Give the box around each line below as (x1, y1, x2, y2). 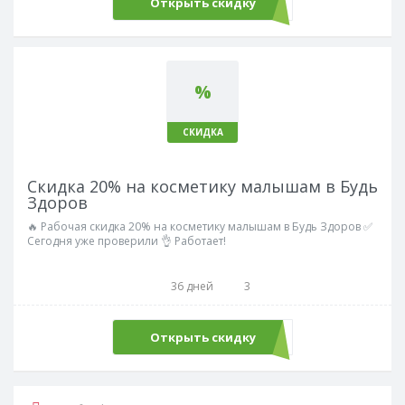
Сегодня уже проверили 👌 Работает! (27, 233, 226, 249)
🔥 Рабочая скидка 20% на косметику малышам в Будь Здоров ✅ (27, 219, 372, 234)
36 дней (171, 278, 213, 294)
